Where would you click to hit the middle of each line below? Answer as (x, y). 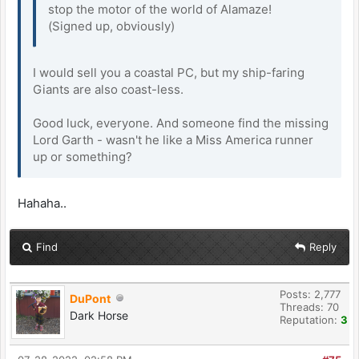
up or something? (83, 156)
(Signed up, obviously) (111, 26)
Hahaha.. (42, 203)
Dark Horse (99, 315)
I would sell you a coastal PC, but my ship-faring (169, 72)
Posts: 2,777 (310, 294)
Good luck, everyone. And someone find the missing (181, 123)
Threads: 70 (309, 307)
